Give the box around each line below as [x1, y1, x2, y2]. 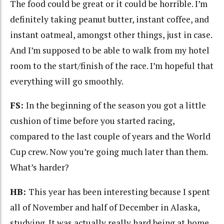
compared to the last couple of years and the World [10, 130, 210, 142]
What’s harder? [10, 161, 69, 173]
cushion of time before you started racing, [10, 115, 174, 127]
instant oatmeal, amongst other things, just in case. [10, 28, 212, 40]
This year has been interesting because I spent [28, 185, 210, 197]
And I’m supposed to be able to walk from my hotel [10, 44, 209, 56]
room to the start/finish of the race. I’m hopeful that [10, 59, 213, 71]
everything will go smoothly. [10, 75, 123, 87]
